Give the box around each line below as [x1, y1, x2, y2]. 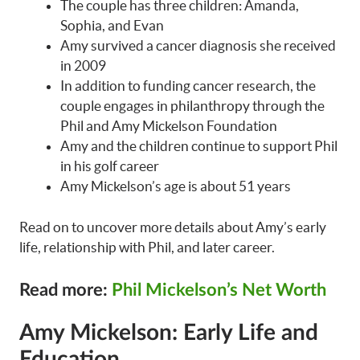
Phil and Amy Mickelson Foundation [60, 118, 277, 134]
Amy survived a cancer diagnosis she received [60, 38, 336, 54]
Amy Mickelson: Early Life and [19, 321, 318, 345]
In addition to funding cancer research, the [60, 78, 316, 94]
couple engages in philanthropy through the [60, 98, 325, 114]
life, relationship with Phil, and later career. [19, 239, 275, 255]
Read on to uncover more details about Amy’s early [19, 219, 326, 235]
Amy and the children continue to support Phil [60, 138, 337, 154]
